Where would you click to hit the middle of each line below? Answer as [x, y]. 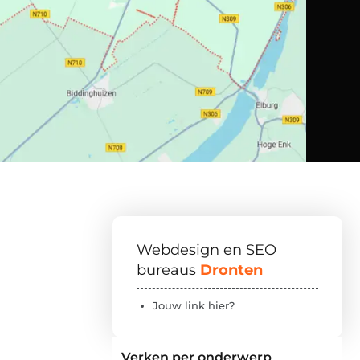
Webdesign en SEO [207, 250]
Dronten [231, 270]
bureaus [168, 270]
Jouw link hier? [194, 306]
